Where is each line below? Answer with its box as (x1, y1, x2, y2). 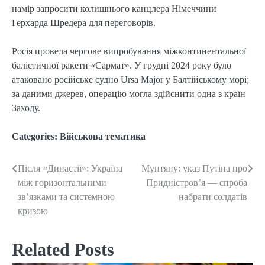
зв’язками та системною (18, 192, 115, 202)
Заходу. (12, 103, 40, 114)
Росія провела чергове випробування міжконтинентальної (12, 46, 246, 57)
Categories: (12, 131, 60, 142)
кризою (18, 206, 48, 216)
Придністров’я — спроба (146, 177, 247, 188)
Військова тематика (60, 131, 146, 142)
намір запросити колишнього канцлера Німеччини (12, 4, 216, 14)
